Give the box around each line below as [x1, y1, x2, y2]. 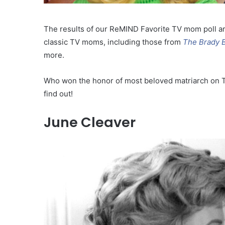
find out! [44, 89, 73, 99]
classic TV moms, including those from [44, 37, 183, 47]
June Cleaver [44, 113, 136, 132]
